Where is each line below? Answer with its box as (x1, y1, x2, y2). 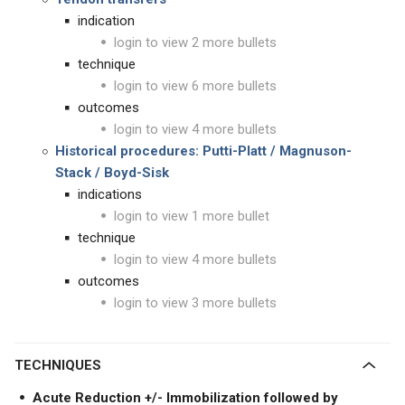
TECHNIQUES (24, 357, 101, 373)
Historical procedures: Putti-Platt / (55, 143, 279, 159)
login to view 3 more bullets (114, 295, 277, 311)
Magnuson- (279, 143, 352, 159)
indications (78, 186, 142, 202)
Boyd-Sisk (104, 165, 169, 181)
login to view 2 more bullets (114, 34, 277, 51)
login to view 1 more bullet (114, 208, 269, 224)
